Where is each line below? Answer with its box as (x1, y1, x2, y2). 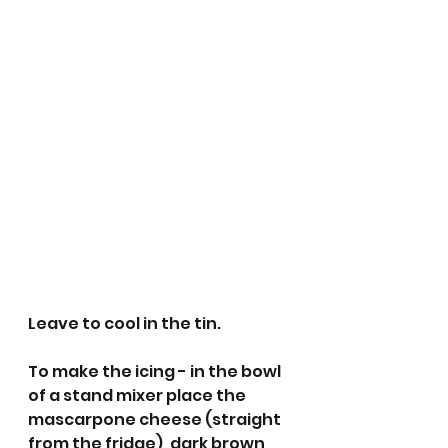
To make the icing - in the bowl (28, 360, 284, 384)
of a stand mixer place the (28, 384, 249, 408)
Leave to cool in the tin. (28, 312, 221, 336)
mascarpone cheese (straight (28, 408, 284, 432)
